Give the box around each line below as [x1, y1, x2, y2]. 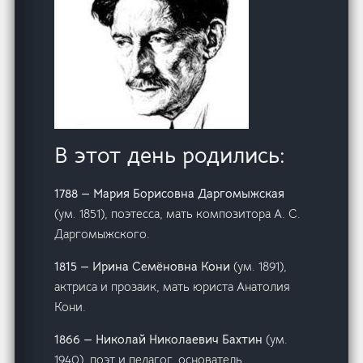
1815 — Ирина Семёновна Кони [54, 258, 231, 275]
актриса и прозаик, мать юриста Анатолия [54, 279, 291, 295]
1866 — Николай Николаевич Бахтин [54, 331, 267, 348]
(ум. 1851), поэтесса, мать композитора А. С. [54, 206, 301, 222]
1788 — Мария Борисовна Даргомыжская [54, 186, 285, 202]
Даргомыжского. [54, 226, 151, 242]
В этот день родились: [54, 142, 286, 170]
